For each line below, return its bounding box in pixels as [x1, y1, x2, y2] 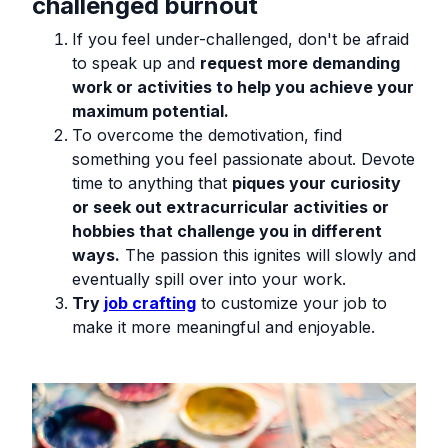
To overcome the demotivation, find [72, 124, 342, 145]
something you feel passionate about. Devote [72, 148, 415, 169]
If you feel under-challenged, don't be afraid [72, 28, 409, 49]
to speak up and [72, 52, 200, 73]
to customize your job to [196, 292, 387, 313]
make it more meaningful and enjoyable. [72, 316, 375, 337]
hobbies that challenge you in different [72, 220, 382, 241]
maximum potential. [72, 100, 229, 121]
